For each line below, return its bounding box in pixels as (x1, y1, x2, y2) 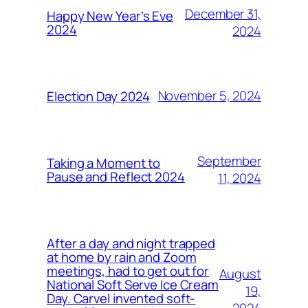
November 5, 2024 (157, 87, 261, 104)
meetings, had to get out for (47, 261, 210, 280)
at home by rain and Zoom (47, 247, 197, 266)
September (197, 151, 261, 170)
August (219, 265, 261, 283)
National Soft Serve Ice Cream (47, 275, 219, 294)
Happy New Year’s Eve (47, 6, 173, 25)
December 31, (185, 4, 261, 23)
